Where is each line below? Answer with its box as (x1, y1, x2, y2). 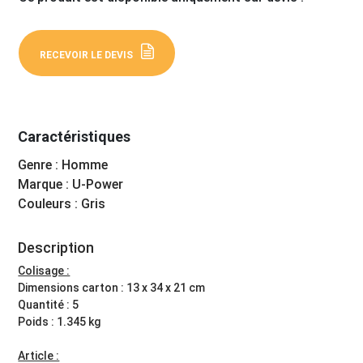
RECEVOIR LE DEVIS (40, 49, 134, 61)
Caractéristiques (18, 128, 131, 145)
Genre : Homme (18, 156, 109, 173)
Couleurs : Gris (18, 195, 106, 211)
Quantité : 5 (18, 298, 79, 312)
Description (18, 239, 95, 257)
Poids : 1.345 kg (18, 315, 101, 329)
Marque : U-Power (18, 176, 124, 192)
